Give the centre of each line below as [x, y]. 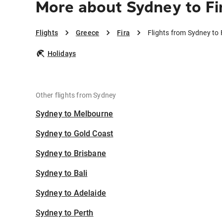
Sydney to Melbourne [74, 114]
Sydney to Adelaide [71, 193]
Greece [87, 33]
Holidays [62, 54]
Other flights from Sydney [76, 95]
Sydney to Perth [64, 213]
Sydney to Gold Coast [74, 134]
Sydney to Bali [61, 173]
